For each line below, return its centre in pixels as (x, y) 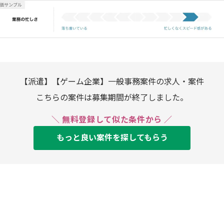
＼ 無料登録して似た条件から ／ (112, 120)
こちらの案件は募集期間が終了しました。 (112, 98)
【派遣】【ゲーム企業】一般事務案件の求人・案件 (112, 82)
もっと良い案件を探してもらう (112, 138)
